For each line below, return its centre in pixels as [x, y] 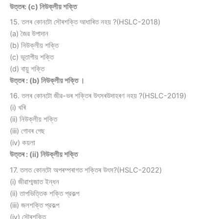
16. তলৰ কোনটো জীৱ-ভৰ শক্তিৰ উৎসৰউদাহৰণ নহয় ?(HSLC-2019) [98, 96]
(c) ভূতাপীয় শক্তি [32, 57]
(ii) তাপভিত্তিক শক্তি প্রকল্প [44, 193]
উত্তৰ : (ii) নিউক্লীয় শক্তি [44, 155]
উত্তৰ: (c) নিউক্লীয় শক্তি [43, 7]
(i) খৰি [18, 108]
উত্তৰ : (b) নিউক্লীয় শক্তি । [47, 81]
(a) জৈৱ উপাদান [29, 34]
